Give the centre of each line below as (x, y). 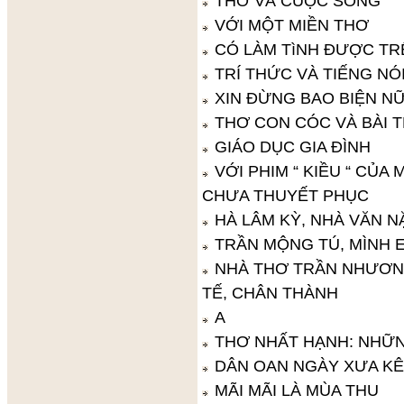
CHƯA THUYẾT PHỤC (285, 195)
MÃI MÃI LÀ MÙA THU (296, 390)
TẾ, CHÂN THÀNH (270, 293)
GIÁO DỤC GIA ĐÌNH (292, 147)
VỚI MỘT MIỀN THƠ (291, 25)
